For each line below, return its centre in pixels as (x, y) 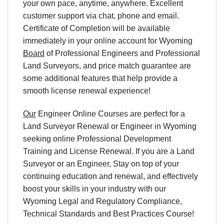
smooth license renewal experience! (87, 90)
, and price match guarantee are (135, 65)
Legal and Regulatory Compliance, (119, 201)
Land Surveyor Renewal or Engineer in (93, 126)
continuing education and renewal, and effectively (110, 176)
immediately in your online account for (91, 40)
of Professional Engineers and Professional (122, 53)
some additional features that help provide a (100, 78)
